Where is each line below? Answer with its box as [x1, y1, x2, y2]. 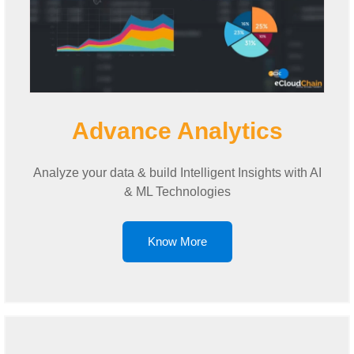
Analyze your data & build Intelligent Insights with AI [32, 166, 322, 179]
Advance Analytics [71, 118, 283, 144]
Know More [147, 235, 207, 248]
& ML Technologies [123, 185, 231, 198]
